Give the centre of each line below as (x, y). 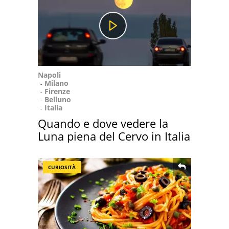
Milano (56, 83)
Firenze (57, 91)
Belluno (58, 99)
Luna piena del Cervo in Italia (114, 136)
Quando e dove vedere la (103, 123)
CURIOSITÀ (62, 167)
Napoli (49, 75)
